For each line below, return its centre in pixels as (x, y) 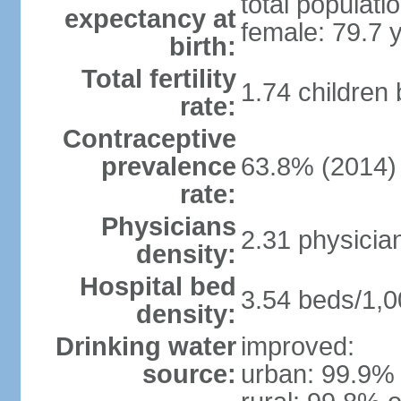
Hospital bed (158, 286)
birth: (202, 47)
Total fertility (158, 79)
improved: (297, 346)
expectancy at (150, 19)
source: (189, 374)
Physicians (168, 226)
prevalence (168, 166)
